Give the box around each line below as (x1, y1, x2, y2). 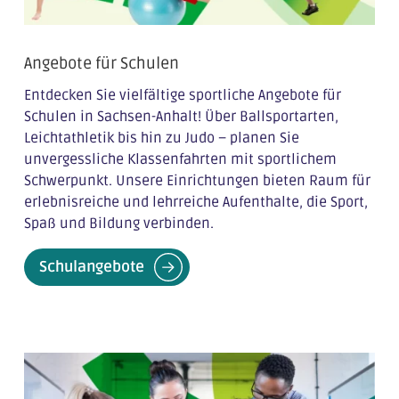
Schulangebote (38, 257, 144, 277)
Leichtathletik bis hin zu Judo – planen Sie (23, 129, 299, 148)
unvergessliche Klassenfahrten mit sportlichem (23, 151, 337, 169)
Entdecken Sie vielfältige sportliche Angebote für (23, 86, 341, 105)
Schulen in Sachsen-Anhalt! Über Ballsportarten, (23, 108, 338, 126)
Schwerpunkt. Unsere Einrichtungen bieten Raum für (23, 172, 370, 191)
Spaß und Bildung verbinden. (23, 215, 214, 233)
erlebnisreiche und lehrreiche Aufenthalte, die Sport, (23, 193, 368, 212)
